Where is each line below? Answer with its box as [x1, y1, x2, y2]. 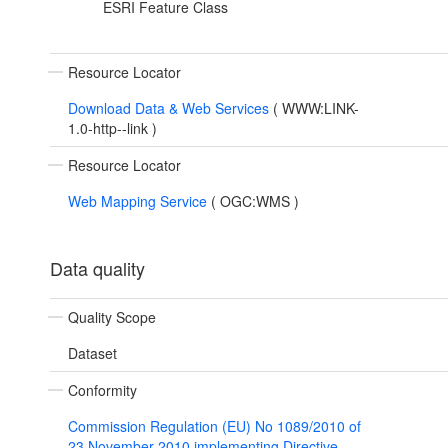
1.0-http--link [68, 118, 152, 139]
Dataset [68, 343, 117, 364]
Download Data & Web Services [68, 98, 273, 119]
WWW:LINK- [282, 98, 359, 119]
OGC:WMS [220, 191, 294, 212]
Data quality [50, 255, 145, 282]
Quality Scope [68, 307, 156, 328]
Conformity [68, 380, 137, 401]
